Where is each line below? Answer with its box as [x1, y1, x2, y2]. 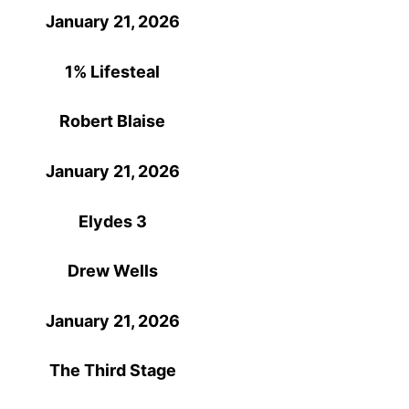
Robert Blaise [59, 111, 166, 131]
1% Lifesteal [65, 61, 161, 81]
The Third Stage [48, 361, 176, 381]
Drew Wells [67, 261, 158, 281]
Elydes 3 [78, 211, 147, 231]
